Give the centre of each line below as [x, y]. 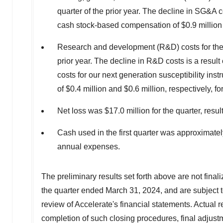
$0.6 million [144, 89]
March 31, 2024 [133, 190]
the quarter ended [73, 190]
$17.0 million [127, 111]
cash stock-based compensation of [119, 25]
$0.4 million [86, 89]
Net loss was [81, 111]
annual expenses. [91, 146]
